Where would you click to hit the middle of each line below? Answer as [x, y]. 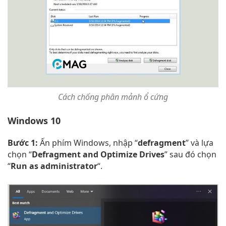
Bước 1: [23, 143]
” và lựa [200, 143]
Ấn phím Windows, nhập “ [88, 143]
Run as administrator [54, 166]
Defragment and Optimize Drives [98, 155]
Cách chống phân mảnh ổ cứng [113, 97]
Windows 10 [34, 121]
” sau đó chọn [190, 155]
